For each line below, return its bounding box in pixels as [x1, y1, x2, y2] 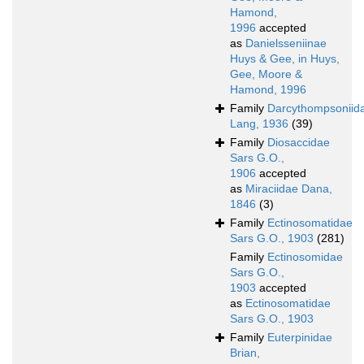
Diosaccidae [267, 136, 330, 149]
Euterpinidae [267, 331, 332, 344]
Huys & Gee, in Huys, [230, 52, 340, 66]
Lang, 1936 [230, 117, 288, 131]
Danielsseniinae [245, 37, 327, 50]
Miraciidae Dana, [245, 182, 332, 196]
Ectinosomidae [267, 250, 343, 264]
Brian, [230, 346, 260, 360]
